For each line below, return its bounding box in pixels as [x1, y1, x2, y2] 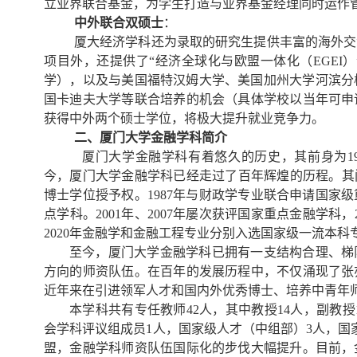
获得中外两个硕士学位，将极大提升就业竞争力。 [44, 111, 324, 125]
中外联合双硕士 [73, 15, 163, 29]
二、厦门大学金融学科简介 [73, 130, 227, 144]
